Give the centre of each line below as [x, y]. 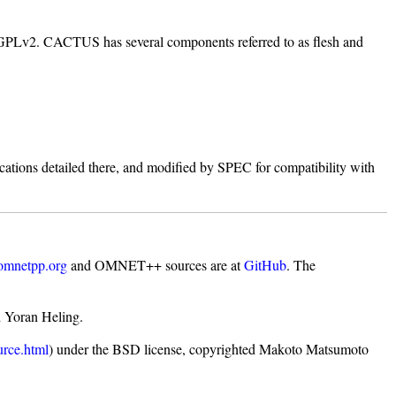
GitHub [266, 265]
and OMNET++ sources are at [156, 265]
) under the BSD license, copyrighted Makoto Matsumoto [209, 349]
